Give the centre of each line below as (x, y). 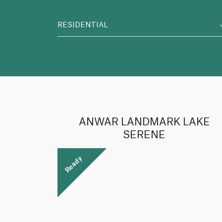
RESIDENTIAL (83, 25)
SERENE (144, 135)
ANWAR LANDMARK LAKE (144, 122)
